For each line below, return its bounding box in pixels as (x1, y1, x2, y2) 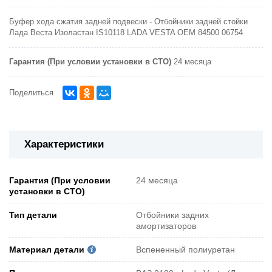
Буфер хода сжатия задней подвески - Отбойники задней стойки (9, 18, 248, 27)
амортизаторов (136, 220, 196, 231)
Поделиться (9, 89, 53, 98)
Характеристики (24, 138, 104, 151)
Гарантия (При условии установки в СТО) (9, 58, 171, 67)
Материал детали (9, 244, 84, 254)
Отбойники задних (136, 209, 209, 220)
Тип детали (9, 209, 57, 220)
